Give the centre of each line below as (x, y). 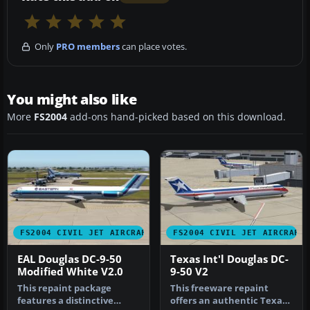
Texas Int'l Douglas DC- (229, 259)
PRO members (88, 47)
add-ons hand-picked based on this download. (176, 117)
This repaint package (64, 288)
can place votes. (153, 47)
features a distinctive (65, 300)
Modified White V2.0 (70, 271)
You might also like (72, 100)
